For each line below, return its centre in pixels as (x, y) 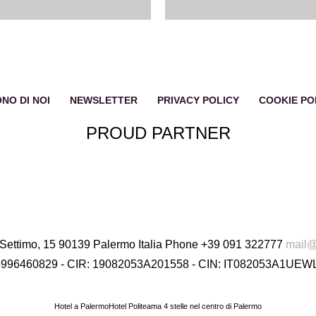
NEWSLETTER (104, 100)
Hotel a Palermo (81, 306)
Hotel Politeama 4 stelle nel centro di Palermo (185, 306)
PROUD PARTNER (158, 133)
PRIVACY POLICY (198, 100)
